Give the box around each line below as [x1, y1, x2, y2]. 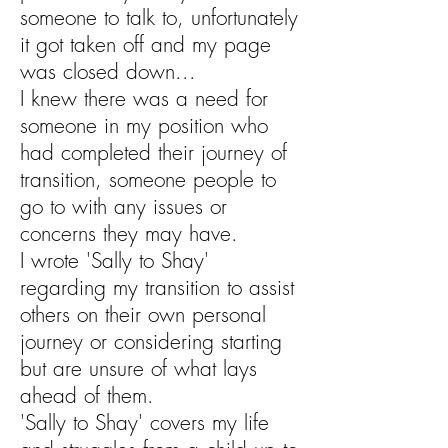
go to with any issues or [20, 193, 227, 220]
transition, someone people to [20, 166, 276, 193]
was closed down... [20, 58, 196, 85]
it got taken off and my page [20, 31, 271, 58]
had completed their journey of [20, 139, 287, 166]
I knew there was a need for [20, 85, 268, 112]
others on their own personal [20, 301, 266, 328]
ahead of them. [20, 382, 154, 409]
